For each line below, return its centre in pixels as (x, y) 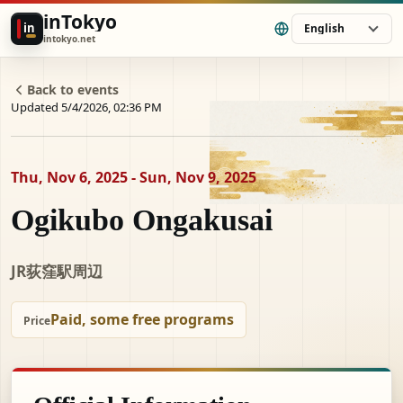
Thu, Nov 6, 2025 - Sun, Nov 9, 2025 (134, 177)
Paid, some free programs (142, 319)
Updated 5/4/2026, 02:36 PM (86, 107)
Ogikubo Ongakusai (142, 220)
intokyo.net (69, 39)
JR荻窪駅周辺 (57, 271)
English (324, 28)
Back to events (73, 90)
